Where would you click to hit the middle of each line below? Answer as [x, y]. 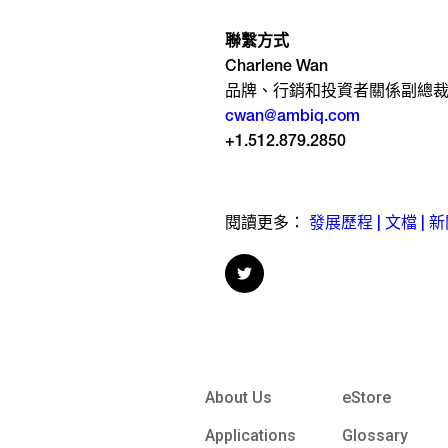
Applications [250, 436]
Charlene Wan [278, 68]
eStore [367, 398]
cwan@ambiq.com [292, 118]
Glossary [375, 436]
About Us [238, 398]
